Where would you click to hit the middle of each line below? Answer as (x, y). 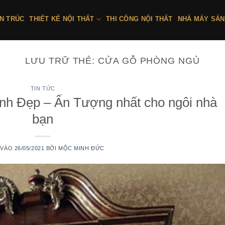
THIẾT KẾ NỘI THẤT (62, 19)
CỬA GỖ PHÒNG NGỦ (149, 61)
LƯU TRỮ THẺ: (62, 61)
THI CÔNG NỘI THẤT (139, 19)
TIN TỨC (43, 89)
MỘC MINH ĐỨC (81, 148)
